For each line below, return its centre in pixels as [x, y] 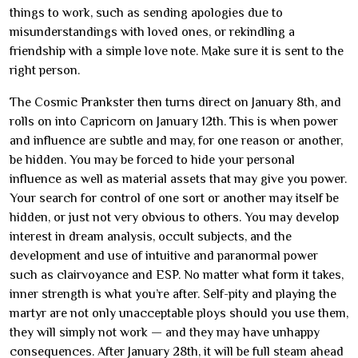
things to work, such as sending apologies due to [146, 13]
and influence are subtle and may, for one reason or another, [176, 141]
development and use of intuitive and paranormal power [164, 256]
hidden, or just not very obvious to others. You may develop [174, 217]
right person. [45, 70]
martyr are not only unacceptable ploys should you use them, [179, 313]
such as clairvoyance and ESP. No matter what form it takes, [177, 275]
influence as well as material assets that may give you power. [178, 179]
